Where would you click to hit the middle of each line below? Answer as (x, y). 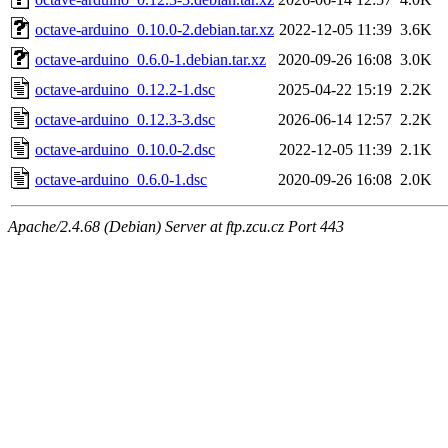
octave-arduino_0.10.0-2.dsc (125, 149)
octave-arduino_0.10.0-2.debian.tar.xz (154, 29)
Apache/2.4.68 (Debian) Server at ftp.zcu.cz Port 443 (176, 226)
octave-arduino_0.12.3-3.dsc (125, 119)
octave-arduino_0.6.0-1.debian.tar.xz (150, 59)
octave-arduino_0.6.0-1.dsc (121, 179)
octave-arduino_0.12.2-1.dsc (125, 89)
